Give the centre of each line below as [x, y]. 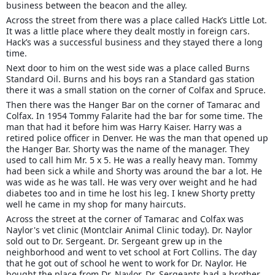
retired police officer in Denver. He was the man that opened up [137, 138]
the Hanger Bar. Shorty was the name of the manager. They [128, 149]
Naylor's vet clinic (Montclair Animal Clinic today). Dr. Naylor [129, 230]
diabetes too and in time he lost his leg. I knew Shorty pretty [130, 193]
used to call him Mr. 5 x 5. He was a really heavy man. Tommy [132, 160]
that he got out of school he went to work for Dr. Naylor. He [126, 263]
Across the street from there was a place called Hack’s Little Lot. [137, 20]
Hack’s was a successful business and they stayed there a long [134, 42]
